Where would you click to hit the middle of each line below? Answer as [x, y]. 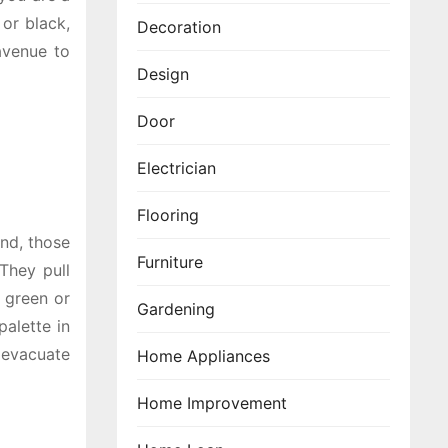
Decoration [179, 27]
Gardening [176, 309]
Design [163, 74]
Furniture [170, 262]
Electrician [176, 168]
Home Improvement [212, 403]
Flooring [168, 215]
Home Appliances [203, 356]
